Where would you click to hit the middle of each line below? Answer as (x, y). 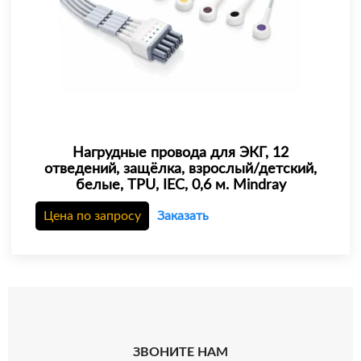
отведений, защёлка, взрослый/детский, (180, 170)
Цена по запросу (92, 216)
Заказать (183, 216)
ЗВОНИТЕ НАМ (180, 353)
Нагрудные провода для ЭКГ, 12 (180, 154)
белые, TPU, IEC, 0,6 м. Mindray (180, 186)
